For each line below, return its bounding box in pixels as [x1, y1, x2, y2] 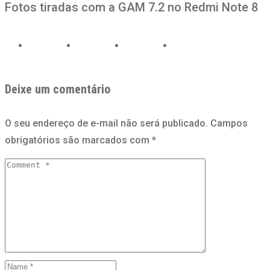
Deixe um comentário [5, 81, 111, 96]
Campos [210, 117, 248, 129]
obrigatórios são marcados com [5, 134, 152, 146]
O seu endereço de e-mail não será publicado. [5, 117, 208, 129]
